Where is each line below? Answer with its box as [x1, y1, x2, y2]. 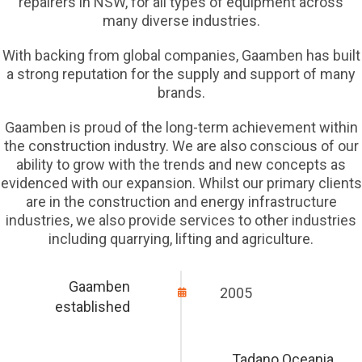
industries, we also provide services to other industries [6, 212, 356, 229]
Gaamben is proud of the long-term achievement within [4, 119, 358, 137]
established [55, 298, 131, 316]
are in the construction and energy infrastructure [25, 193, 337, 211]
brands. [157, 84, 205, 102]
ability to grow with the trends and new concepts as [16, 156, 346, 174]
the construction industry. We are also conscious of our [3, 137, 359, 155]
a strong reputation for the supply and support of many [6, 65, 356, 83]
